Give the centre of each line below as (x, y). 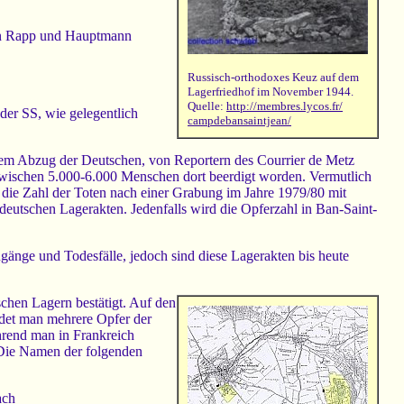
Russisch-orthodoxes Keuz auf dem (273, 78)
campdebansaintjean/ (239, 121)
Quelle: (207, 106)
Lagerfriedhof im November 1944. (271, 92)
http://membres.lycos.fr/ (285, 106)
